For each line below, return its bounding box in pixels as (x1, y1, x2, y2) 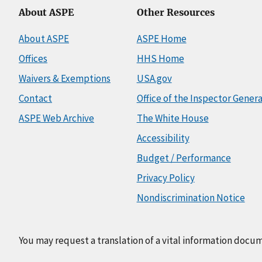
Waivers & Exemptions (19, 72, 111, 85)
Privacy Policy (136, 171, 195, 185)
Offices (19, 52, 47, 65)
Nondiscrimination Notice (136, 191, 245, 205)
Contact (19, 92, 52, 105)
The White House (136, 112, 209, 125)
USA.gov (136, 72, 172, 85)
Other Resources (136, 7, 215, 19)
